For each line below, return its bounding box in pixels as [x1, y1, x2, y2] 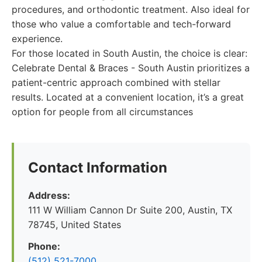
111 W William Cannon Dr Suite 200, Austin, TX [28, 204, 232, 216]
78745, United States [28, 219, 121, 230]
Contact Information [28, 159, 167, 176]
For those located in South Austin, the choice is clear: [12, 47, 247, 59]
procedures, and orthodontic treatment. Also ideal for [12, 4, 250, 15]
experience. [12, 33, 63, 44]
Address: [28, 189, 70, 201]
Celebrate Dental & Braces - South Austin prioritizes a [12, 62, 250, 74]
